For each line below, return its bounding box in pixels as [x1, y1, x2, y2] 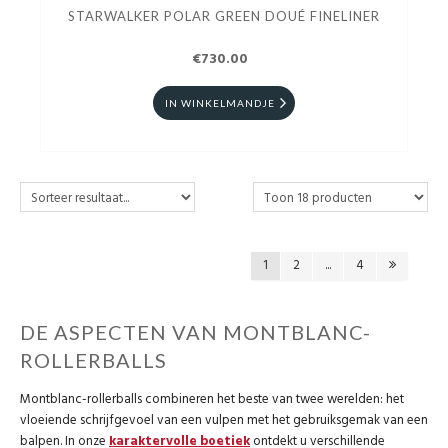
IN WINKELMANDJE [165, 97, 275, 110]
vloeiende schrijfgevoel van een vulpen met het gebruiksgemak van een [20, 410, 428, 432]
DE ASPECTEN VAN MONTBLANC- [20, 320, 371, 345]
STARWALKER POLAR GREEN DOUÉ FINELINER [68, 8, 380, 25]
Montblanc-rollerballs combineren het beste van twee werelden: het [20, 389, 404, 411]
